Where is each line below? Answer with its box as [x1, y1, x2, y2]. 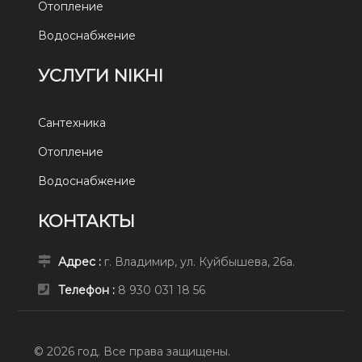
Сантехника [38, 116, 107, 131]
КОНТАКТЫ [38, 211, 136, 232]
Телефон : [58, 283, 119, 298]
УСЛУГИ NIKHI [38, 65, 164, 86]
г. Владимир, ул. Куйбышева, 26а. [104, 255, 296, 270]
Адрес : [58, 255, 105, 270]
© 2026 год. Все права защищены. [34, 344, 231, 360]
